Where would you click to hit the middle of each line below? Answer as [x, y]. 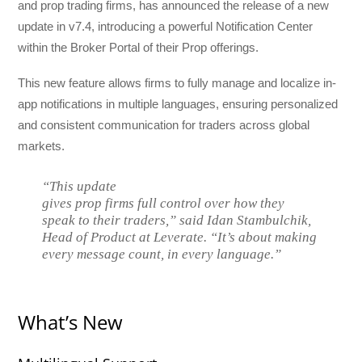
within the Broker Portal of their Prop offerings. [139, 47]
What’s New [71, 322]
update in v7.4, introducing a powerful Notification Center [166, 26]
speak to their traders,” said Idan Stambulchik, [177, 221]
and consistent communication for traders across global [164, 125]
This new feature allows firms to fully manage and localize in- [177, 83]
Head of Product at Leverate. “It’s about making [180, 238]
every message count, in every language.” [162, 255]
